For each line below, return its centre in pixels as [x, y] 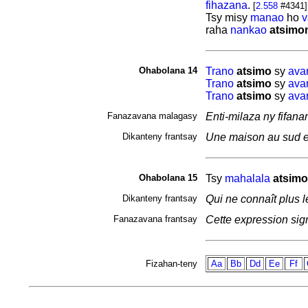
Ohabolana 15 [168, 178]
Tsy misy [228, 18]
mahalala [247, 178]
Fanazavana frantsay [155, 219]
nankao [248, 30]
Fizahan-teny [171, 264]
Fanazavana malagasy [152, 116]
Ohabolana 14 [168, 70]
